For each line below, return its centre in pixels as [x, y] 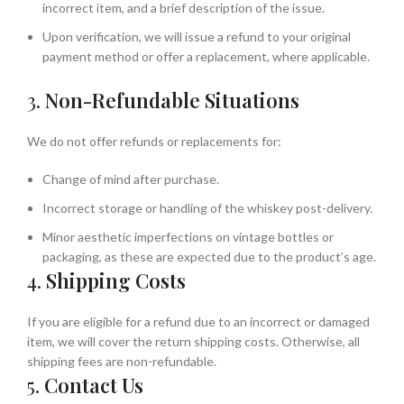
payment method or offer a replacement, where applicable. [206, 56]
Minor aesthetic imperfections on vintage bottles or [188, 237]
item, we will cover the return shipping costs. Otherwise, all [193, 341]
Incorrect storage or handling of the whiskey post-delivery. [207, 208]
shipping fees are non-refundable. [122, 361]
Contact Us [94, 385]
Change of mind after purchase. [131, 179]
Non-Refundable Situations [172, 100]
